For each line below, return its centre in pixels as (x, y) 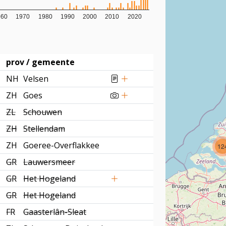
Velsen (36, 79)
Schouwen (43, 112)
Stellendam (44, 129)
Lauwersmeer (49, 162)
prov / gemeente (40, 62)
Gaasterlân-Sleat (55, 212)
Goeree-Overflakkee (61, 145)
